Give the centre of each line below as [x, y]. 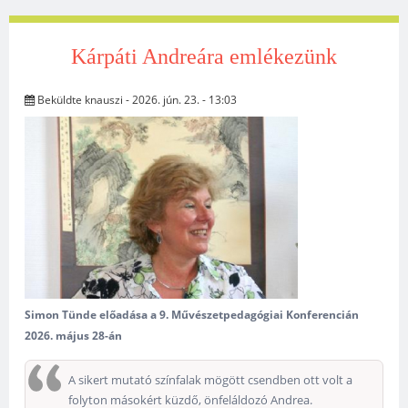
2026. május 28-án [74, 336]
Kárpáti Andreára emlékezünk [204, 56]
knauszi [104, 100]
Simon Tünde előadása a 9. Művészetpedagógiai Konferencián [192, 315]
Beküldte [60, 100]
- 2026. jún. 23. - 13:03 [180, 100]
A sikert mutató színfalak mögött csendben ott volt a [211, 380]
